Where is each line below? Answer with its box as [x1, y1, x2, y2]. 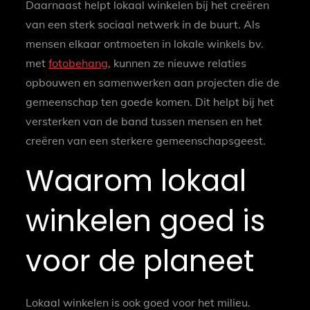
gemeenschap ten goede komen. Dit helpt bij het [26, 95, 275, 109]
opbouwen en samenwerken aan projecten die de [26, 75, 280, 90]
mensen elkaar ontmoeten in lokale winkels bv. [26, 37, 264, 51]
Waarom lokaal [26, 161, 247, 202]
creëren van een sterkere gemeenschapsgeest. [26, 134, 266, 148]
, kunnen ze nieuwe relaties [108, 56, 247, 71]
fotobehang [48, 56, 109, 71]
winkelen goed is [26, 201, 266, 242]
